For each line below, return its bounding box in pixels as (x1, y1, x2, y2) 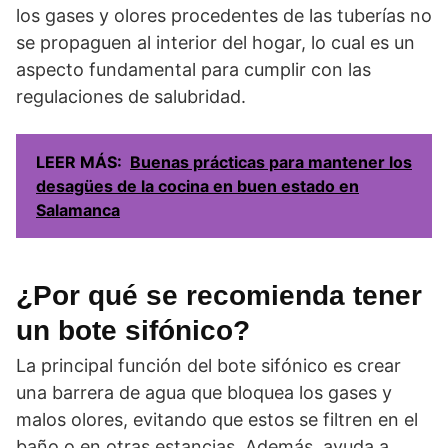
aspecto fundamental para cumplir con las (16, 59, 371, 80)
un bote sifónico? (16, 315, 250, 346)
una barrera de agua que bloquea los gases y (16, 382, 392, 403)
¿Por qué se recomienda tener (16, 280, 422, 311)
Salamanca (36, 200, 120, 220)
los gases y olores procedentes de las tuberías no (16, 5, 432, 26)
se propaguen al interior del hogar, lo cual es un (16, 32, 415, 53)
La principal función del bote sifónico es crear (16, 355, 401, 376)
